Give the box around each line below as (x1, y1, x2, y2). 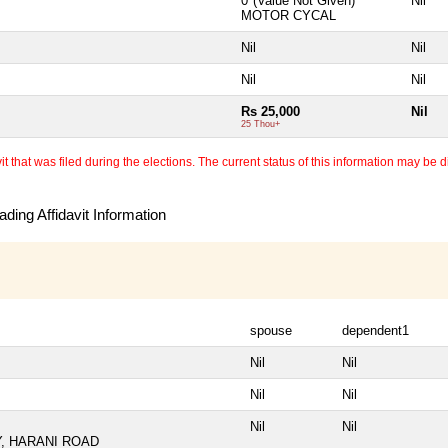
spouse (250, 322, 292, 338)
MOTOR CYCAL (241, 8, 336, 24)
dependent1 (342, 322, 409, 338)
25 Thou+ (241, 119, 280, 130)
